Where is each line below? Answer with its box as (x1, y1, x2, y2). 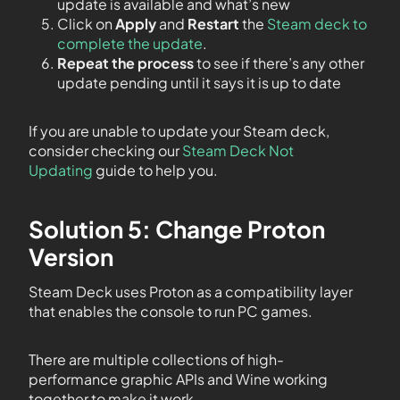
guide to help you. (93, 160, 218, 179)
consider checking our (29, 140, 182, 160)
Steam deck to (267, 13, 367, 33)
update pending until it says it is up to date (57, 72, 341, 92)
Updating (29, 160, 93, 179)
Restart (187, 13, 239, 33)
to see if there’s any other (194, 53, 364, 72)
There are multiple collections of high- (29, 349, 284, 369)
